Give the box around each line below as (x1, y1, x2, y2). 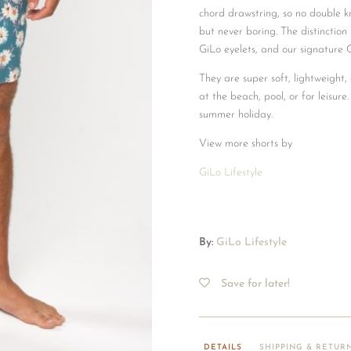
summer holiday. (198, 108, 273, 121)
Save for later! (220, 278, 290, 291)
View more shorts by (198, 137, 292, 150)
